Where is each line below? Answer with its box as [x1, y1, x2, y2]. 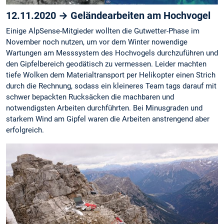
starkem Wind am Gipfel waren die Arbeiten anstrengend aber [6, 114, 209, 124]
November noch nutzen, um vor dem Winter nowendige [6, 37, 187, 47]
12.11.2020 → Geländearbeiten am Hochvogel [6, 9, 210, 22]
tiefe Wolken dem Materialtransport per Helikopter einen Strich [6, 70, 215, 80]
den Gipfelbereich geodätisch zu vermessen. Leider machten [6, 59, 206, 69]
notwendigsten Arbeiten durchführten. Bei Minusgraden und [6, 103, 202, 113]
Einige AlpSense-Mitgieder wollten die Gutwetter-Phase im [6, 26, 199, 36]
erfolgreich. [6, 125, 44, 135]
